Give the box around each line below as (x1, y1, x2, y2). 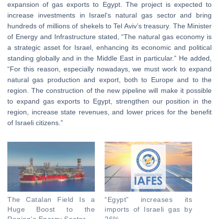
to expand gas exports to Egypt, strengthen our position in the (7, 97, 212, 106)
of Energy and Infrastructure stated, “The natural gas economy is (7, 33, 212, 41)
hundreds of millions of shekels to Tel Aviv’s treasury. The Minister (7, 22, 212, 30)
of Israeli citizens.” (7, 119, 63, 127)
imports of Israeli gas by (105, 205, 192, 214)
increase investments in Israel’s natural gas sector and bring (7, 11, 212, 20)
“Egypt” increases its (105, 196, 192, 204)
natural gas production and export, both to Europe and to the (7, 76, 212, 84)
